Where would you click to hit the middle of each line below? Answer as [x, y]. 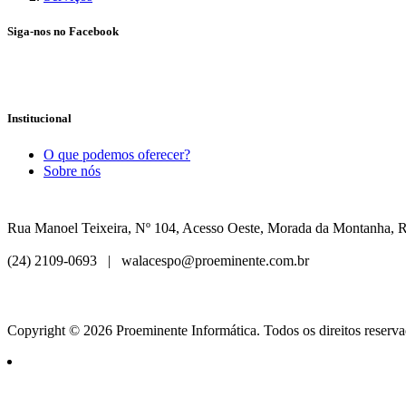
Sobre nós [72, 170]
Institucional [39, 119]
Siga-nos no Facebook [63, 31]
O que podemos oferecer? [117, 154]
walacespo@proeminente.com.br [228, 260]
